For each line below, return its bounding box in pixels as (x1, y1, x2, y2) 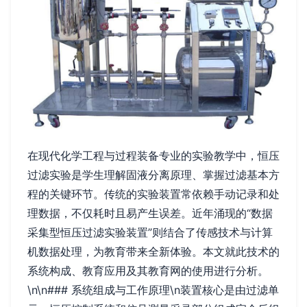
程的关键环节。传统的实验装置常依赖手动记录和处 (27, 187, 280, 201)
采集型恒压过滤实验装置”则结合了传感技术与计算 (27, 225, 273, 240)
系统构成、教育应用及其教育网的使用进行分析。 (27, 264, 269, 278)
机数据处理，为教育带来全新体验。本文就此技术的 (27, 245, 280, 259)
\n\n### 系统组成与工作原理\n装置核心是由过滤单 (27, 283, 279, 297)
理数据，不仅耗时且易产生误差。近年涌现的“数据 (27, 206, 273, 221)
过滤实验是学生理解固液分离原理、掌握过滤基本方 (27, 168, 280, 182)
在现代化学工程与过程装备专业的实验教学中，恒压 (27, 149, 280, 163)
